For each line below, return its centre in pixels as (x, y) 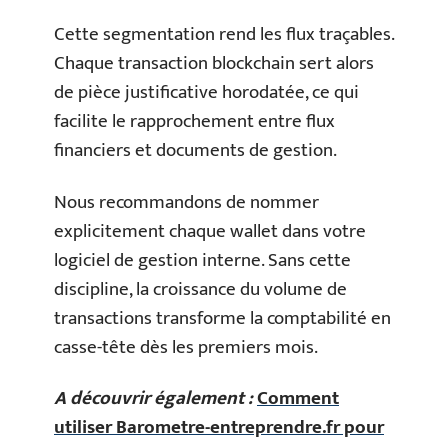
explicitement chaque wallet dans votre (210, 231)
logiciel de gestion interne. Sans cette (202, 260)
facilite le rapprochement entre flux (194, 121)
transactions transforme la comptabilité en (222, 318)
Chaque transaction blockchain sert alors (214, 63)
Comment (298, 398)
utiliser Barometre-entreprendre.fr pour (219, 427)
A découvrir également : (153, 398)
